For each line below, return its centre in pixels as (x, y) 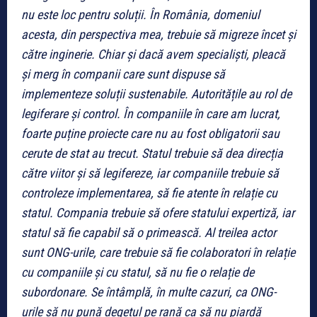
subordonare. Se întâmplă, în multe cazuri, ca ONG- (149, 292)
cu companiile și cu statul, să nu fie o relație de (138, 272)
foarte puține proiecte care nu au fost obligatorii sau (150, 133)
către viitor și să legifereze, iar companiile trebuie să (150, 173)
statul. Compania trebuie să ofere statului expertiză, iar (158, 212)
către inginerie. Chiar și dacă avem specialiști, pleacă (153, 54)
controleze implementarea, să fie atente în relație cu (149, 192)
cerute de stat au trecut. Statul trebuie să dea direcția (152, 153)
